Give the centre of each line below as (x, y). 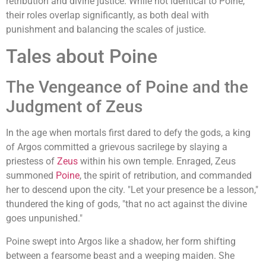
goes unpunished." (44, 218)
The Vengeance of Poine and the (127, 87)
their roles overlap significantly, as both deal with (107, 15)
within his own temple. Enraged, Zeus (157, 161)
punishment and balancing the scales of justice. (106, 30)
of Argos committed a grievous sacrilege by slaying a (117, 147)
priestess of (31, 161)
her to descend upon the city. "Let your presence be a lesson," (132, 190)
